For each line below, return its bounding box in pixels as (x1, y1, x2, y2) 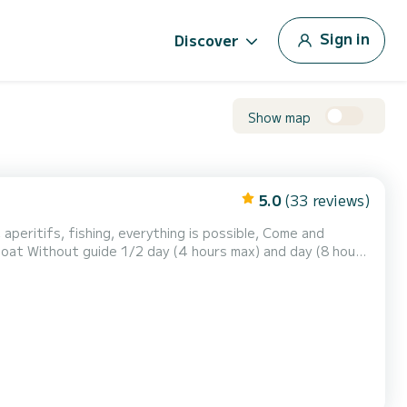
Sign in (320, 26, 370, 49)
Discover (174, 29, 239, 51)
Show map (248, 107, 311, 126)
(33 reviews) (284, 189, 371, 211)
